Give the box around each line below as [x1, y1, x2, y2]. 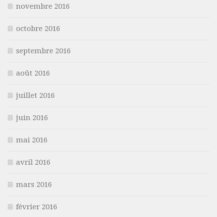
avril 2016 [16, 158, 50, 167]
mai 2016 [16, 136, 47, 145]
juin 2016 [16, 113, 48, 123]
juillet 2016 [16, 91, 55, 100]
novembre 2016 [16, 2, 70, 11]
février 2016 [16, 202, 57, 212]
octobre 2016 [16, 24, 60, 33]
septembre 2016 [16, 46, 71, 56]
